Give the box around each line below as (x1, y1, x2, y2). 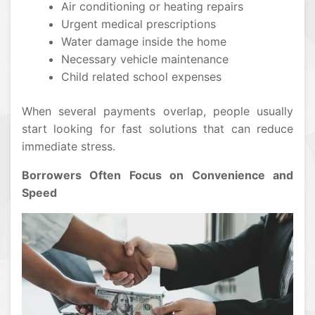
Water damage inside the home (61, 34, 226, 49)
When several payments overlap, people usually (22, 104, 293, 119)
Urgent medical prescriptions (61, 17, 216, 32)
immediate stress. (22, 139, 115, 154)
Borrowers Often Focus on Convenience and (22, 168, 293, 183)
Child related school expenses (61, 70, 221, 84)
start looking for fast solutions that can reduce (22, 122, 293, 136)
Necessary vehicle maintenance (61, 52, 229, 67)
